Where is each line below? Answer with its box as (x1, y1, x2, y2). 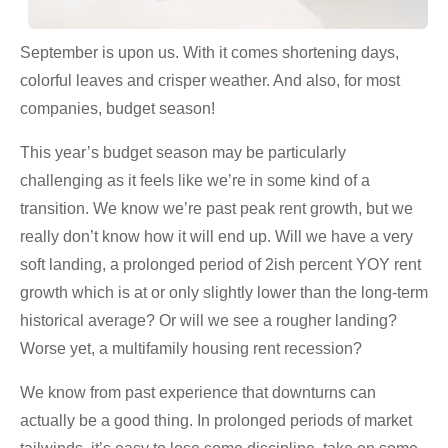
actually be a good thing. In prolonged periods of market (20, 411, 412, 429)
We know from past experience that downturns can (20, 383, 376, 401)
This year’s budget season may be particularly (20, 143, 346, 161)
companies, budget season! (20, 99, 215, 117)
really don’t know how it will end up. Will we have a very (20, 227, 413, 245)
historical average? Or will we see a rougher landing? (20, 311, 397, 329)
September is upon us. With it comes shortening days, (20, 43, 399, 61)
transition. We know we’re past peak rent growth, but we (20, 199, 413, 217)
